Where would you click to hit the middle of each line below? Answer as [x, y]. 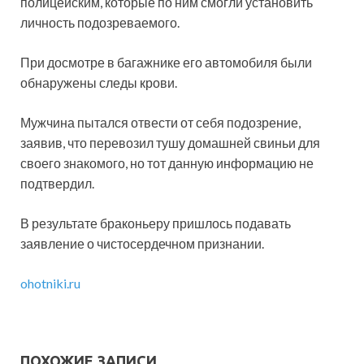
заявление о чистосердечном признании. [142, 244]
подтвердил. [57, 184]
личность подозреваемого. [100, 23]
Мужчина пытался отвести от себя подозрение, [160, 123]
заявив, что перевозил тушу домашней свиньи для [170, 143]
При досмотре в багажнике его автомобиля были [166, 63]
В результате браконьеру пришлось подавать [156, 223]
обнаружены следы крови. [99, 83]
